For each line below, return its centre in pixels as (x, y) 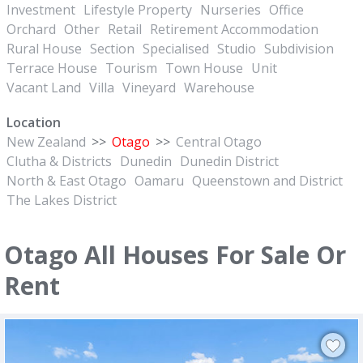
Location (34, 122)
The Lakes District (62, 200)
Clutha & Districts (59, 161)
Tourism (131, 68)
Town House (204, 68)
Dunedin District (229, 161)
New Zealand (46, 142)
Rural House (44, 49)
